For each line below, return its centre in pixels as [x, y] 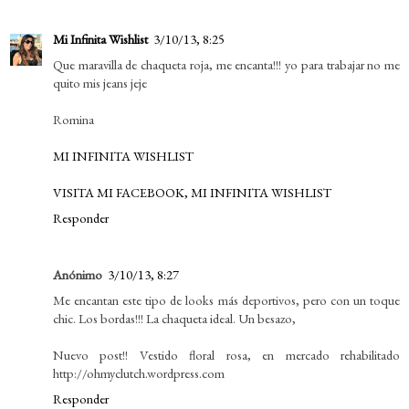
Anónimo [78, 274]
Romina [73, 119]
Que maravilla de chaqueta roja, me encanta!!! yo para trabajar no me [226, 64]
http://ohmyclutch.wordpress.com [139, 372]
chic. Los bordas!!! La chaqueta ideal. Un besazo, [174, 318]
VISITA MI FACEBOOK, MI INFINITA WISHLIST [192, 192]
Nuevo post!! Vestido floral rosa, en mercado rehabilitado [226, 354]
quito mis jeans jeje [100, 82]
